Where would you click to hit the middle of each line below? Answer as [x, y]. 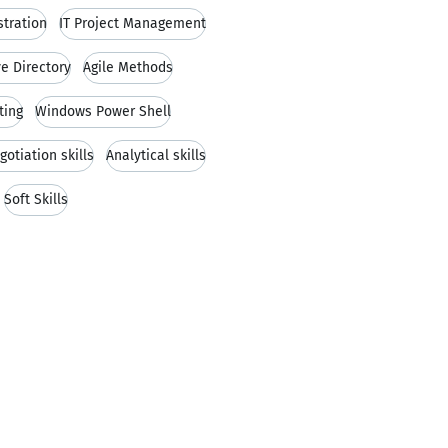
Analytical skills [156, 155]
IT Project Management [132, 23]
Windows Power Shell [103, 111]
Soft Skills [36, 199]
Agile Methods [128, 67]
